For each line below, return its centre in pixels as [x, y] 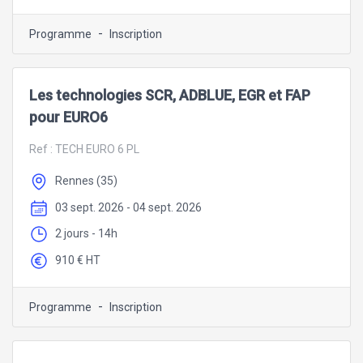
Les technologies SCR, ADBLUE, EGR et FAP [170, 95]
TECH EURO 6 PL [97, 149]
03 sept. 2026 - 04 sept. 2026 [128, 207]
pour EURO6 [68, 117]
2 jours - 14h [86, 234]
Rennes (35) [86, 180]
